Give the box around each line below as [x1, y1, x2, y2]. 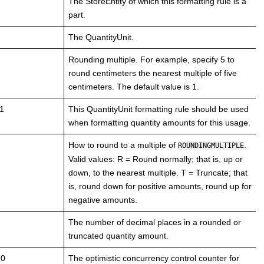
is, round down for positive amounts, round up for [68, 181, 252, 191]
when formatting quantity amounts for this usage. [68, 117, 250, 127]
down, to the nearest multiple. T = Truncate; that [68, 167, 247, 177]
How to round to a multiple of [68, 140, 178, 150]
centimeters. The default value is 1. [68, 81, 199, 91]
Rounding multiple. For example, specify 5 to [68, 54, 235, 64]
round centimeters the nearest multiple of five [68, 68, 237, 78]
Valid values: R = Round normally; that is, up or [68, 154, 243, 164]
